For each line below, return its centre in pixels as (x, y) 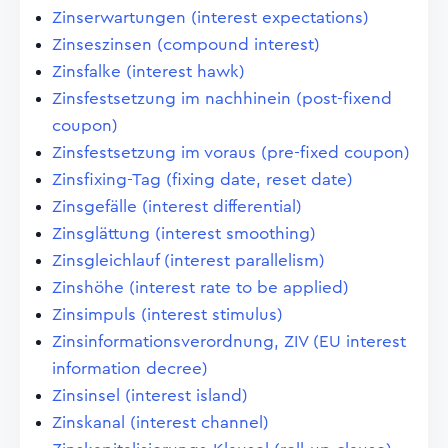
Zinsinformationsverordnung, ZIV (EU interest (229, 341)
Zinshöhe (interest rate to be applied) (200, 287)
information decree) (130, 368)
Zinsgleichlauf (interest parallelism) (188, 260)
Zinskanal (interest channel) (160, 422)
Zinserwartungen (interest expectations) (210, 17)
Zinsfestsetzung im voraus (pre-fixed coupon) (231, 152)
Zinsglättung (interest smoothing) (184, 233)
